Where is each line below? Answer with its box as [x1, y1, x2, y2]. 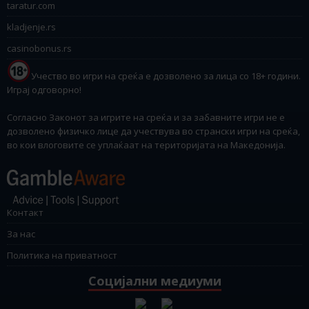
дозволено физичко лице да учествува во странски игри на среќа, [7, 124, 300, 137]
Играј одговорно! [7, 83, 81, 96]
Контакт [7, 206, 43, 219]
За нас [7, 227, 35, 240]
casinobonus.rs [7, 42, 72, 55]
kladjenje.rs [7, 21, 56, 34]
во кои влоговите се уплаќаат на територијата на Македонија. [7, 138, 286, 151]
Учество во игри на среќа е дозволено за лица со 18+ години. [31, 69, 301, 82]
